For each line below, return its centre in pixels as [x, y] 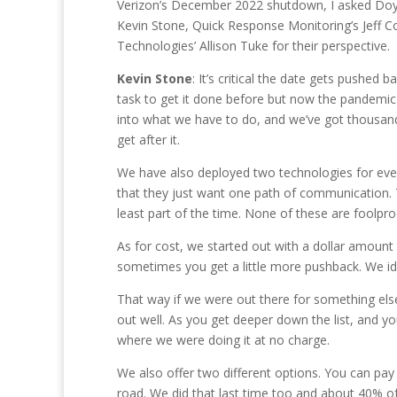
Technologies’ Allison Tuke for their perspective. [253, 46]
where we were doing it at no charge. [223, 340]
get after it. [148, 140]
